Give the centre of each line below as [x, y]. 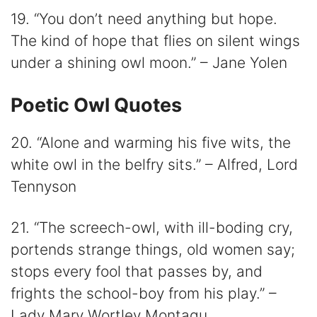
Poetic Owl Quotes [96, 105]
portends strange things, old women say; [153, 250]
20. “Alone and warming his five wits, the [151, 142]
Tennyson [44, 186]
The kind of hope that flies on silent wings [155, 40]
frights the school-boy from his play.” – [144, 294]
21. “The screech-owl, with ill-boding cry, [152, 228]
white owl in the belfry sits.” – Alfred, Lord [154, 164]
